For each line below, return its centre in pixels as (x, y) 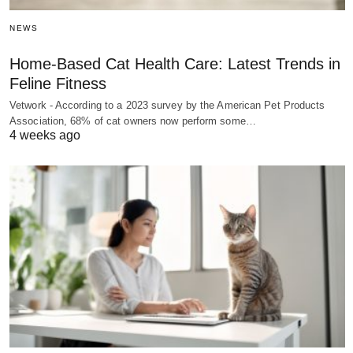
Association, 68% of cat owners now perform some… (133, 121)
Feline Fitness (58, 84)
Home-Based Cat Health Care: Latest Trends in (175, 64)
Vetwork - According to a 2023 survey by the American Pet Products (167, 105)
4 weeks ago (45, 135)
